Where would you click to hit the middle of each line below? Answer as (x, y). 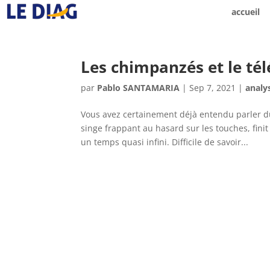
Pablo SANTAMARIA (139, 88)
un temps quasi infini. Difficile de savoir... (165, 142)
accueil (245, 12)
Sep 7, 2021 (213, 88)
